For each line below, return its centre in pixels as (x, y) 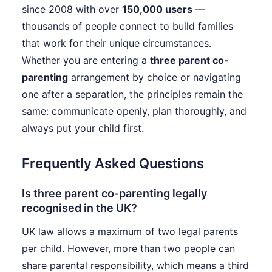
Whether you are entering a (86, 60)
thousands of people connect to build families (127, 26)
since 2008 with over (72, 9)
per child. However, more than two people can (128, 249)
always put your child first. (83, 128)
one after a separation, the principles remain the (132, 94)
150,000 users (157, 9)
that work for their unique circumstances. (117, 43)
